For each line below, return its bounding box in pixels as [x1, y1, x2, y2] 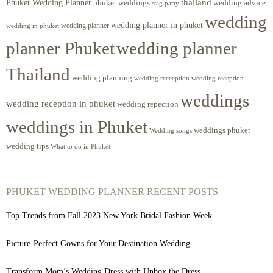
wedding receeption [134, 74, 190, 82]
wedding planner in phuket [111, 20, 203, 30]
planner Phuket [6, 38, 115, 58]
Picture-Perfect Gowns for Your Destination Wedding [6, 238, 190, 248]
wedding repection [117, 99, 179, 108]
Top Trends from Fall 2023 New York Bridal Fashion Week [6, 210, 212, 220]
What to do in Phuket [51, 143, 110, 150]
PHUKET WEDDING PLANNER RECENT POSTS [6, 186, 218, 197]
